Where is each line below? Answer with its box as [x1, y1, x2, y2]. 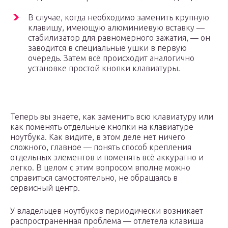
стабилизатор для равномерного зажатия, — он [28, 33, 210, 43]
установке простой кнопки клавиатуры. [28, 64, 180, 73]
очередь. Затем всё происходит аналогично [28, 53, 194, 63]
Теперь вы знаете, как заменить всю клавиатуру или [10, 112, 213, 122]
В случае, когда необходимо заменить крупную [28, 13, 209, 22]
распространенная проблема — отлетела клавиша [10, 216, 204, 226]
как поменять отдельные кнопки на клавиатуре [10, 122, 193, 132]
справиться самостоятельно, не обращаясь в [10, 173, 178, 183]
